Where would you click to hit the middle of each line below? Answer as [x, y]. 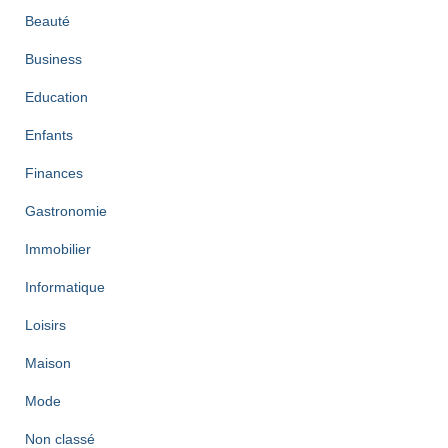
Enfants [49, 135]
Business [53, 59]
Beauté [47, 21]
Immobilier [58, 249]
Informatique [65, 287]
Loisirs [45, 325]
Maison [48, 363]
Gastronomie [66, 211]
